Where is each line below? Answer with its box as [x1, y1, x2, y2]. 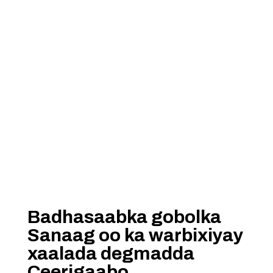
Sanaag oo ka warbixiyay [27, 225, 243, 245]
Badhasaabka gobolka [27, 207, 221, 227]
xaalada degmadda [27, 244, 194, 263]
